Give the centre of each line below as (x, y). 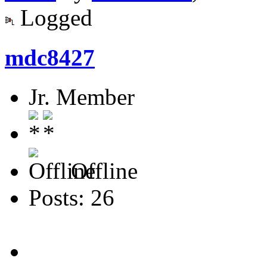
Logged (53, 18)
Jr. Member (82, 97)
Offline (101, 170)
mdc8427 (50, 57)
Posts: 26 (72, 197)
